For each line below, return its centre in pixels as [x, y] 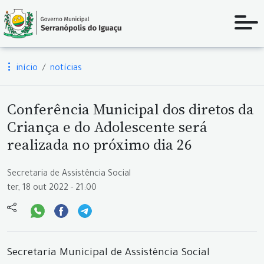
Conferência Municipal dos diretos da [131, 109]
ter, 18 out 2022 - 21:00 [52, 189]
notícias [66, 69]
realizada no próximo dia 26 [100, 144]
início [26, 69]
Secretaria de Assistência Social [69, 174]
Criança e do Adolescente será [107, 127]
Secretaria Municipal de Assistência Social [108, 254]
